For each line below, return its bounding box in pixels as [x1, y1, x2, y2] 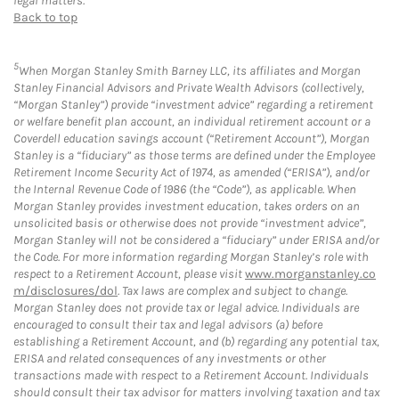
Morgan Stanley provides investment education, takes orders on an [13, 199, 360, 215]
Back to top [13, 9, 77, 25]
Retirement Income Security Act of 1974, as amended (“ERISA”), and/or [13, 165, 370, 181]
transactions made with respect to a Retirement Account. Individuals [13, 368, 369, 384]
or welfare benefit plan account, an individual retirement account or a [13, 114, 370, 130]
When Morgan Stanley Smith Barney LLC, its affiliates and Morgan [19, 63, 361, 79]
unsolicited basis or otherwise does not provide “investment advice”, [13, 216, 366, 232]
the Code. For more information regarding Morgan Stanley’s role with [13, 249, 369, 265]
